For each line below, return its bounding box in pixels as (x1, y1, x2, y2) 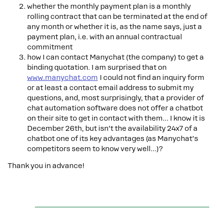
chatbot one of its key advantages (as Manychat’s (27, 135, 198, 142)
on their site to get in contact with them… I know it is (27, 114, 205, 122)
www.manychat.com (27, 74, 98, 81)
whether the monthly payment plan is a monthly (27, 2, 191, 10)
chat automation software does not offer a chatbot (27, 104, 203, 112)
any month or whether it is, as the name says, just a (27, 23, 202, 31)
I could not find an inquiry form (98, 74, 204, 81)
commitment (27, 43, 75, 51)
